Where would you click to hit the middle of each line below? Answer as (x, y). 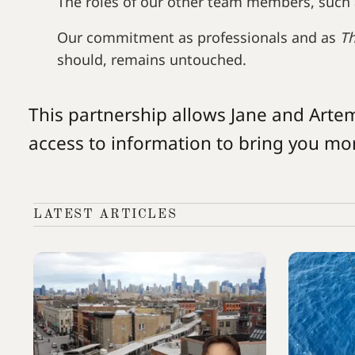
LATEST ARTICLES (105, 215)
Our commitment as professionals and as (198, 37)
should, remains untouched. (152, 59)
